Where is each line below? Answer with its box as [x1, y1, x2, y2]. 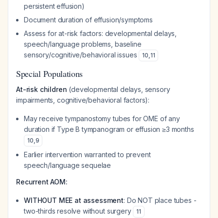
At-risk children [16, 85, 67, 93]
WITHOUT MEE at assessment [24, 196, 124, 204]
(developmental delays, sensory [67, 85, 170, 93]
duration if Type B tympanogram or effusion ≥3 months [24, 125, 194, 133]
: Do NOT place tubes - [124, 196, 197, 204]
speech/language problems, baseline [24, 40, 142, 48]
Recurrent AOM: [16, 178, 68, 186]
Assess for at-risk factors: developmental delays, [24, 29, 177, 37]
